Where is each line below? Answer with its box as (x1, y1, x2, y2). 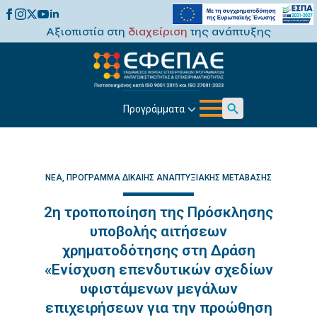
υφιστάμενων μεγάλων (79, 280, 238, 297)
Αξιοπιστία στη (46, 25, 128, 38)
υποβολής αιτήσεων (90, 223, 227, 240)
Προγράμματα (122, 103, 185, 115)
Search (221, 120, 255, 133)
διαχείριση (128, 25, 188, 38)
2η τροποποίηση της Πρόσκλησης (44, 204, 273, 221)
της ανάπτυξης (188, 25, 271, 38)
